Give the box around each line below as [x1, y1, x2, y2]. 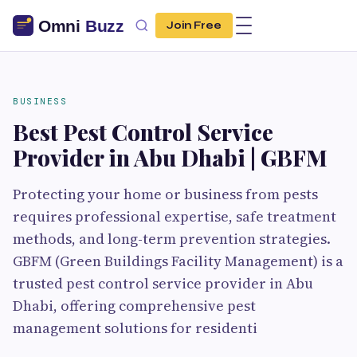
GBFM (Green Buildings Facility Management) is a [13, 251, 343, 271]
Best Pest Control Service [13, 117, 273, 147]
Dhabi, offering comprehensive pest [13, 296, 256, 316]
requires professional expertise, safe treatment [13, 206, 336, 226]
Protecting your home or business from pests [13, 184, 318, 204]
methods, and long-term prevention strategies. [13, 229, 331, 249]
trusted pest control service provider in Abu [13, 273, 313, 293]
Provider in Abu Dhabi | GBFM [13, 143, 328, 172]
